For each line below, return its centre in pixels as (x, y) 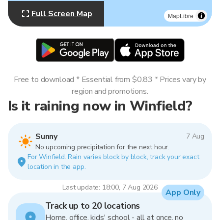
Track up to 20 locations (93, 206)
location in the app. (57, 167)
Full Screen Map (62, 14)
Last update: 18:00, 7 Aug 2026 (110, 187)
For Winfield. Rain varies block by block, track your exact (113, 157)
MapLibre (181, 15)
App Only (183, 192)
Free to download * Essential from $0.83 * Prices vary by (110, 80)
